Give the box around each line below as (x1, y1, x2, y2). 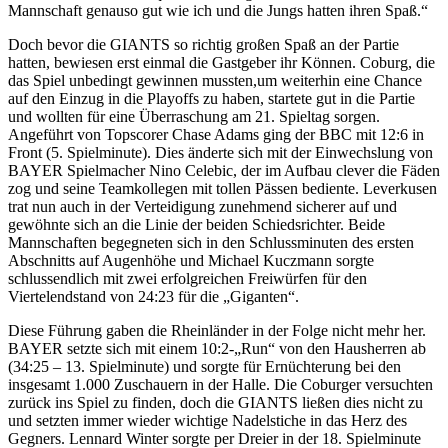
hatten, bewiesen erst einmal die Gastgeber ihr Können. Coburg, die (8, 54, 435, 72)
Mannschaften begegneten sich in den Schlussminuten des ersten (8, 234, 414, 252)
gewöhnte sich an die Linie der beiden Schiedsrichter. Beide (8, 216, 385, 234)
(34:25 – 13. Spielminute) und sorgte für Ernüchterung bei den (8, 358, 401, 376)
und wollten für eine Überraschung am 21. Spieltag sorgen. (8, 108, 380, 126)
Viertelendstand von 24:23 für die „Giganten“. (8, 288, 299, 306)
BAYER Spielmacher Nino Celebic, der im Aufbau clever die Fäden (8, 162, 440, 180)
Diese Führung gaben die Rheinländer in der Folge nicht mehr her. (8, 322, 426, 340)
